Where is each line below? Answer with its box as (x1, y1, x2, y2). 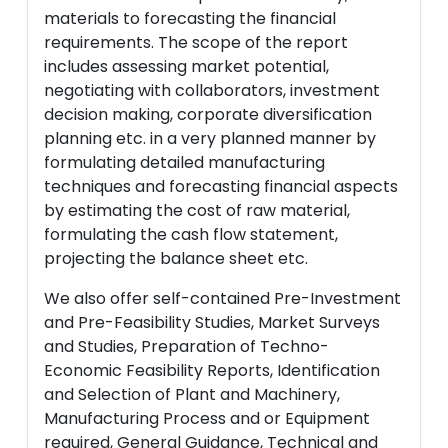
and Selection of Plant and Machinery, (44, 383, 340, 406)
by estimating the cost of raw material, (44, 199, 350, 222)
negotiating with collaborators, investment (44, 79, 380, 102)
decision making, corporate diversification (44, 103, 372, 126)
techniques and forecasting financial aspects (44, 175, 398, 198)
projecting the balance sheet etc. (44, 247, 308, 270)
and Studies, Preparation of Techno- (44, 335, 329, 358)
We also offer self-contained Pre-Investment (44, 287, 401, 310)
